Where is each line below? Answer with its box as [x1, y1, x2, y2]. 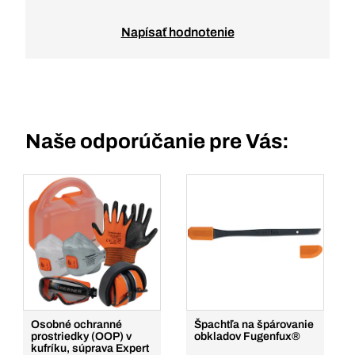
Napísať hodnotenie [120, 25, 235, 39]
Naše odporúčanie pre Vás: [25, 130, 289, 152]
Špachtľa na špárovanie [194, 319, 314, 330]
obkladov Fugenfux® [194, 330, 300, 342]
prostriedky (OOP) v [31, 330, 132, 342]
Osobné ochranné [31, 319, 122, 330]
